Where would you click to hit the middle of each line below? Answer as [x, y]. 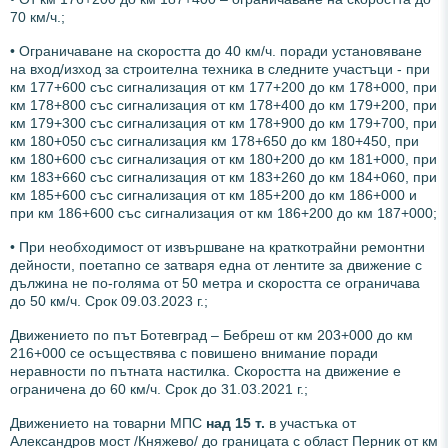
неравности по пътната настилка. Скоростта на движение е [205, 370]
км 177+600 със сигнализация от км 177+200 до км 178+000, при [223, 86]
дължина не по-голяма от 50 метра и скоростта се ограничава [215, 282]
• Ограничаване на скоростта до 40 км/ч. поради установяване [216, 50]
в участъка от [310, 422]
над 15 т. [235, 422]
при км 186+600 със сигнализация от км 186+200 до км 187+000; [223, 212]
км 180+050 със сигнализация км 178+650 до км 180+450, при [214, 140]
